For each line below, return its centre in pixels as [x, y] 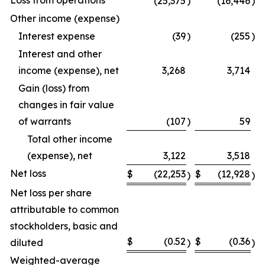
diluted [27, 243]
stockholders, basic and [64, 226]
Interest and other [60, 54]
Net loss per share [51, 193]
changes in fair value [66, 105]
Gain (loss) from [54, 88]
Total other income [70, 139]
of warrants [45, 121]
